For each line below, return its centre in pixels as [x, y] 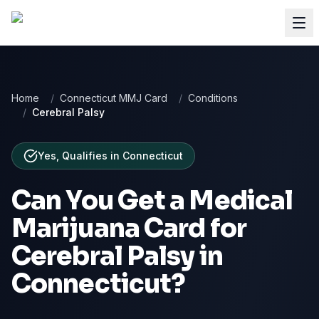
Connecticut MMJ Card [114, 98]
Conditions [213, 98]
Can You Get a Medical [152, 200]
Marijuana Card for [129, 228]
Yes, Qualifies [73, 156]
